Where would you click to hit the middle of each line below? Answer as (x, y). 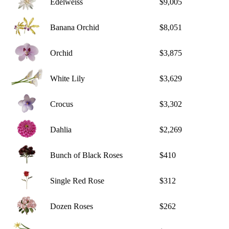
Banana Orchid (75, 28)
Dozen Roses (72, 207)
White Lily (67, 79)
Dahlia (61, 130)
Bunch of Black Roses (86, 155)
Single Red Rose (77, 181)
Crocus (62, 104)
